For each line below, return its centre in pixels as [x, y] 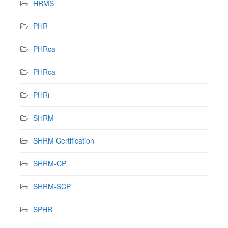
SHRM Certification [64, 140]
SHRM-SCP [52, 186]
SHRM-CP [50, 163]
